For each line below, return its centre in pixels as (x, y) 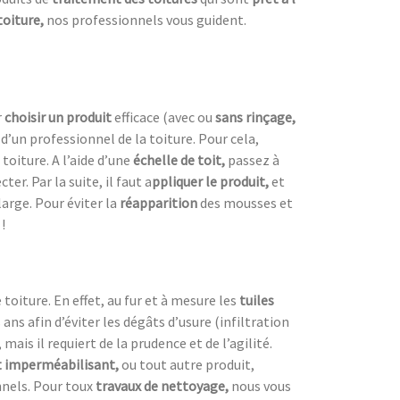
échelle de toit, (180, 159)
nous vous (261, 385)
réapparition (158, 202)
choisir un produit (59, 117)
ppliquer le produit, (212, 181)
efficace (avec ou (165, 117)
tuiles (257, 300)
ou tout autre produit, (188, 364)
